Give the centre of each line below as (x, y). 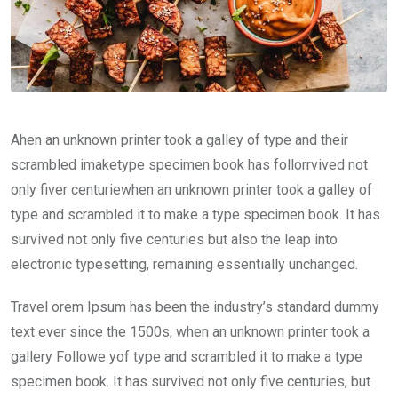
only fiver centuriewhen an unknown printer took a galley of (191, 190)
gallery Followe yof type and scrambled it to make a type (187, 357)
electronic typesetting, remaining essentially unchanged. (184, 265)
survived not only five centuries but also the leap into (174, 240)
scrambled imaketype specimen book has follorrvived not (189, 165)
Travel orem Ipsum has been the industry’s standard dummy (195, 307)
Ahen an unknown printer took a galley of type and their (179, 140)
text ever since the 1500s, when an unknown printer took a (190, 332)
